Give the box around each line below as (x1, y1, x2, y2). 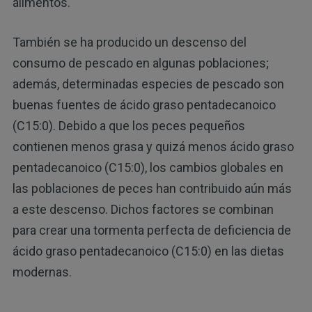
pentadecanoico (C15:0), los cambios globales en (12, 160, 283, 175)
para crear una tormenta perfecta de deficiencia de (12, 223, 291, 238)
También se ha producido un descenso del (12, 35, 247, 50)
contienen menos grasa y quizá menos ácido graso (12, 139, 294, 155)
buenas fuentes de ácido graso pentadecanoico (12, 97, 276, 113)
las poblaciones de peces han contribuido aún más (12, 181, 292, 196)
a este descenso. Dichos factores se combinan (12, 202, 274, 217)
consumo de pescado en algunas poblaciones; (12, 56, 269, 71)
